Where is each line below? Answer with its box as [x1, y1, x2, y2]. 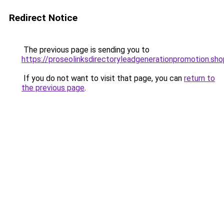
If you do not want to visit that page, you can [21, 73, 184, 83]
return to [184, 73, 215, 83]
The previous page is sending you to [21, 45, 149, 54]
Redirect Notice [9, 12, 77, 23]
